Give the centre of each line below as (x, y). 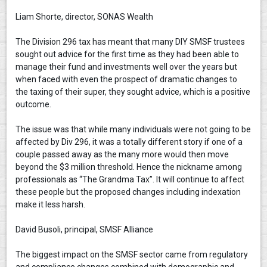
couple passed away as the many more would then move (122, 154)
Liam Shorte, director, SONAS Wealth (85, 17)
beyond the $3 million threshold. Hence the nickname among (129, 167)
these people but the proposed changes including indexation (128, 192)
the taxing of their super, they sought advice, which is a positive (133, 92)
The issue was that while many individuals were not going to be (133, 129)
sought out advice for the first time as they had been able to (128, 54)
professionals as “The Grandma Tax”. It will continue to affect (130, 179)
